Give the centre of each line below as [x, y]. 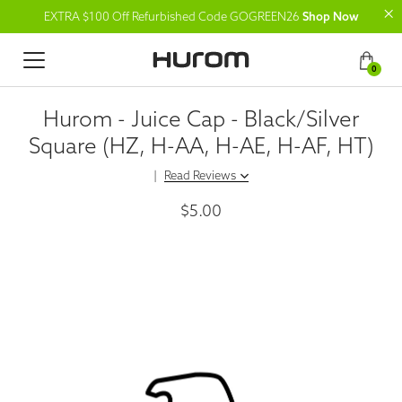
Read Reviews [200, 175]
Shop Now [330, 16]
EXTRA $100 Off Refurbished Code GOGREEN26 [171, 16]
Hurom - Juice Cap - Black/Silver [201, 118]
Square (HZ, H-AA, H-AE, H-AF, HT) [201, 145]
